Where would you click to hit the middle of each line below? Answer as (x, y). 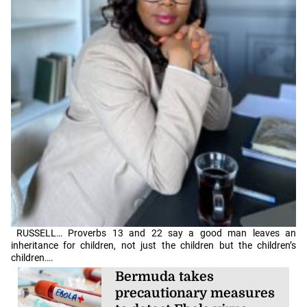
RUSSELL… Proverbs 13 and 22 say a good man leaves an (156, 233)
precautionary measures (195, 293)
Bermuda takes (165, 277)
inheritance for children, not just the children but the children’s (153, 245)
